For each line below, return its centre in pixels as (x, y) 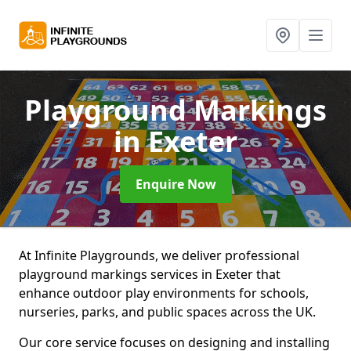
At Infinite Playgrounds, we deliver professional (159, 255)
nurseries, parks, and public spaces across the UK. (167, 312)
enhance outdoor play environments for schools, (164, 293)
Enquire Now (175, 184)
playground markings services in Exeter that (150, 274)
